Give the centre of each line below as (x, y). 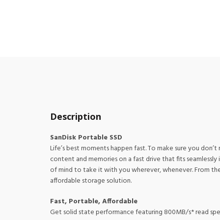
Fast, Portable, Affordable (94, 202)
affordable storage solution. (91, 181)
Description (76, 116)
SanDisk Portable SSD (86, 138)
